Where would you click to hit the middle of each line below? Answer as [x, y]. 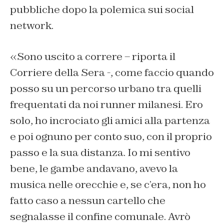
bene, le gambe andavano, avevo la [94, 168]
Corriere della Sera [57, 72]
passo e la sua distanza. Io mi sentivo [100, 152]
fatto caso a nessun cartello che [88, 200]
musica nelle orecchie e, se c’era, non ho [108, 184]
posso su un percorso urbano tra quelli [106, 88]
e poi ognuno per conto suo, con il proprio [111, 136]
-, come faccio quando [159, 72]
